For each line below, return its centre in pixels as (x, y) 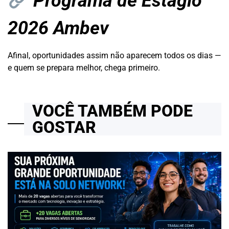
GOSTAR (64, 128)
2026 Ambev (58, 28)
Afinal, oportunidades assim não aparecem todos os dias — (114, 56)
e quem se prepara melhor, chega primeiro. (84, 68)
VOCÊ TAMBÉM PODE (112, 111)
